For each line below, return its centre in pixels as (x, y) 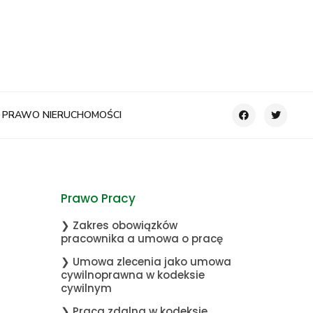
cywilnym (86, 288)
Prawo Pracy (98, 198)
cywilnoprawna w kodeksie (133, 275)
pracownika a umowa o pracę (142, 239)
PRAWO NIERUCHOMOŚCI (61, 115)
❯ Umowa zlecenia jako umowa (146, 262)
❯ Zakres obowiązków (119, 225)
